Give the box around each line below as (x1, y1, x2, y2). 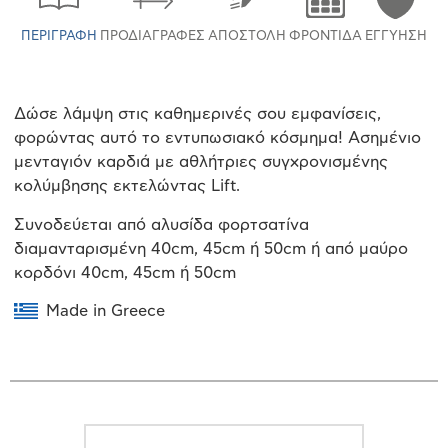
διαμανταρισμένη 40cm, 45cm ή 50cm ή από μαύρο (14, 240, 408, 257)
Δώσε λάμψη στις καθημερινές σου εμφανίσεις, (14, 106, 381, 123)
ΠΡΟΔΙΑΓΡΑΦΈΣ (100, 30, 206, 43)
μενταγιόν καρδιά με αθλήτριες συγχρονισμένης (14, 154, 388, 171)
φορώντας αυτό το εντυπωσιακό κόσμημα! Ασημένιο (14, 130, 421, 147)
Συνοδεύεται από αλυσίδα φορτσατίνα (14, 216, 309, 233)
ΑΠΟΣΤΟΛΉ (207, 30, 286, 43)
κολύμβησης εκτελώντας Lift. (14, 178, 240, 195)
